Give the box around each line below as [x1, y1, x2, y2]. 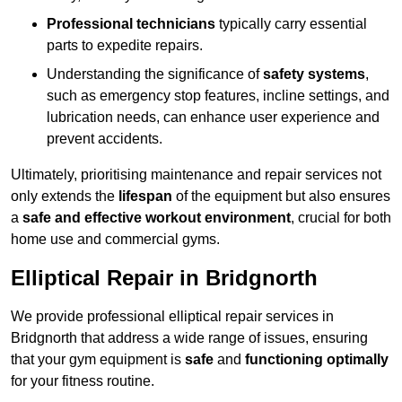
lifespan [118, 188, 172, 205]
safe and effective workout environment [22, 210, 291, 226]
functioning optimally [245, 352, 389, 368]
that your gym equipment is [11, 352, 185, 368]
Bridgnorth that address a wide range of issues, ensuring [11, 330, 368, 346]
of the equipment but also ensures [172, 188, 390, 205]
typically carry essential [215, 16, 367, 32]
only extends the [11, 188, 118, 205]
